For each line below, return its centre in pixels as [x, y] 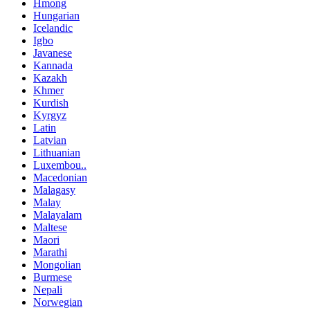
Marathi [50, 252]
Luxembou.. [60, 165]
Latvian [50, 140]
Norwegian [58, 302]
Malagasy [54, 190]
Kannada [53, 65]
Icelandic [53, 28]
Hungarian [56, 15]
